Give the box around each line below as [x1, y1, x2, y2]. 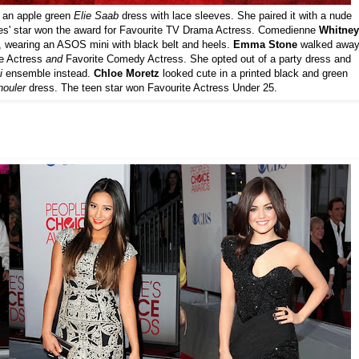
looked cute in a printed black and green [159, 67, 348, 79]
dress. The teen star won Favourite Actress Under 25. [25, 81, 277, 94]
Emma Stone [233, 38, 297, 50]
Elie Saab [74, 9, 119, 22]
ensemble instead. [5, 67, 94, 79]
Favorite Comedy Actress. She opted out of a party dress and [62, 52, 351, 65]
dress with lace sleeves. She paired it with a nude [119, 9, 352, 22]
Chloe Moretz [93, 67, 159, 79]
